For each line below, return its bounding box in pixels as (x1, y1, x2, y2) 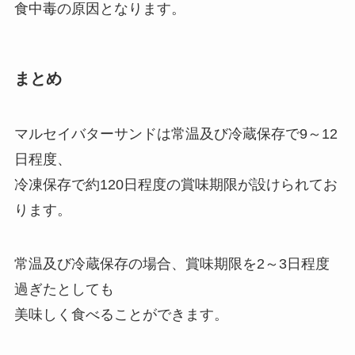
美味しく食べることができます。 (13, 306, 228, 323)
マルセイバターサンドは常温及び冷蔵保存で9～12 (13, 125, 338, 142)
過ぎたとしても (13, 281, 114, 297)
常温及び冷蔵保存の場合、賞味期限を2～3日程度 (13, 255, 330, 272)
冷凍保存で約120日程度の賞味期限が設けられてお (13, 176, 338, 193)
